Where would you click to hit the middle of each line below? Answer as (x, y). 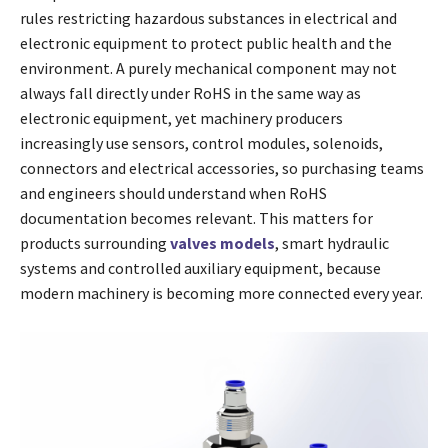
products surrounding (95, 243)
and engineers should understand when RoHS (173, 193)
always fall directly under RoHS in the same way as (190, 93)
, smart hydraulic (332, 243)
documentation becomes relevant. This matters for (196, 218)
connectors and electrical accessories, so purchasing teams (222, 168)
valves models (222, 243)
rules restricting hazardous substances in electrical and (208, 18)
